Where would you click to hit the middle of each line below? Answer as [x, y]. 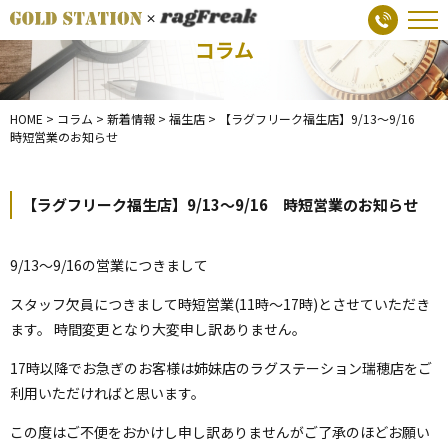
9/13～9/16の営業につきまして [109, 265]
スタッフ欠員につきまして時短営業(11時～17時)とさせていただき [220, 304]
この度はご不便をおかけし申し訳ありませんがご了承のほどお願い [220, 432]
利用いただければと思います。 [107, 393]
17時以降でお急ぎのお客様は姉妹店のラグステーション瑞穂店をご [221, 368]
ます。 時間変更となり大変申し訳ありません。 [158, 329]
